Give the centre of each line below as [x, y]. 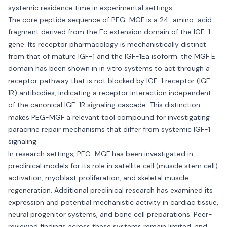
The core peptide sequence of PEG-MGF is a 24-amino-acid [110, 20]
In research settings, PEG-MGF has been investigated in [101, 154]
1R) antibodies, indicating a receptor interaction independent [110, 93]
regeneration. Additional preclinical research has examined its [110, 190]
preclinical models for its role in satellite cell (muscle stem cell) [113, 166]
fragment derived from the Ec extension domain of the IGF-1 [109, 32]
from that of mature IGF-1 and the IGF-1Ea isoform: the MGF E [112, 56]
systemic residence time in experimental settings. [91, 8]
